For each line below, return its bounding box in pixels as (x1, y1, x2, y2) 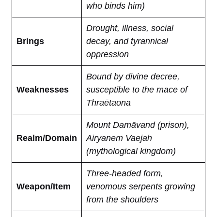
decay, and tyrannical (86, 36, 168, 46)
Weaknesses (16, 84, 69, 94)
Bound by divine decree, (86, 71, 180, 81)
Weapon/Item (16, 181, 71, 191)
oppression (86, 49, 129, 59)
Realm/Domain (16, 133, 77, 143)
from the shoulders (86, 194, 158, 204)
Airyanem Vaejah (86, 133, 152, 143)
